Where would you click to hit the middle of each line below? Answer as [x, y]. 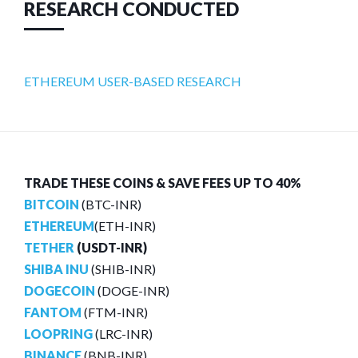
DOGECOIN [60, 290]
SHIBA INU [56, 268]
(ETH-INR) [125, 225]
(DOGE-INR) [132, 290]
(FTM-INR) [115, 312]
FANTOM [53, 312]
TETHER [49, 247]
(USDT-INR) [111, 247]
